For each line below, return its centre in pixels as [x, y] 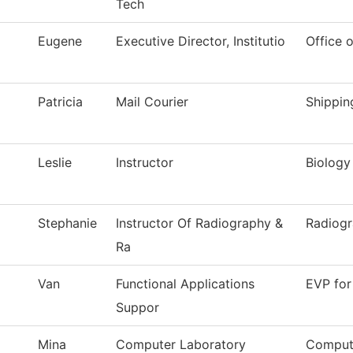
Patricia [60, 102]
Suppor [137, 308]
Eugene [60, 41]
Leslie [55, 163]
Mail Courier [152, 102]
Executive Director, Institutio [201, 41]
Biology [328, 163]
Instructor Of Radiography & [199, 223]
